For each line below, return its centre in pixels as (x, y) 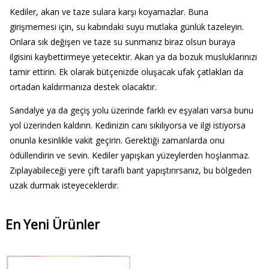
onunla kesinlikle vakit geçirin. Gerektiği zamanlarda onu (117, 141)
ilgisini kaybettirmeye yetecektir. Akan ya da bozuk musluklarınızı (133, 57)
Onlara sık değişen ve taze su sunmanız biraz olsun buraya (122, 42)
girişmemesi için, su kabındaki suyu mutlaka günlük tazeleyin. (126, 27)
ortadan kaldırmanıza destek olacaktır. (83, 87)
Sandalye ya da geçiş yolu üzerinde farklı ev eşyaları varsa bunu (131, 110)
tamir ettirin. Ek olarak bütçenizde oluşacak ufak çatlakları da (126, 72)
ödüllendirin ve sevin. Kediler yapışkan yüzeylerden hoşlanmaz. (129, 156)
